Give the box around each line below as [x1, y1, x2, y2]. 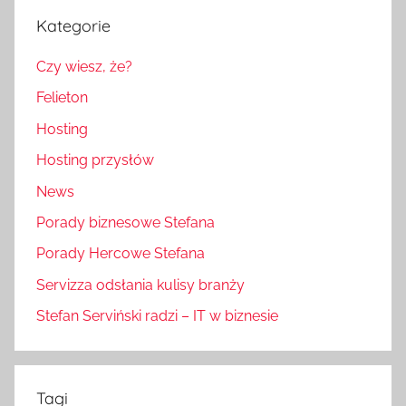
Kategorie [36, 14, 111, 36]
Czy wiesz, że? [36, 58, 132, 76]
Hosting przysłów [36, 151, 154, 169]
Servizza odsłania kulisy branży [36, 275, 245, 294]
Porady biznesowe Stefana [36, 213, 215, 231]
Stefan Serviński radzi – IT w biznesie [36, 307, 278, 325]
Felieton [36, 89, 88, 107]
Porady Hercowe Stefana [36, 245, 205, 263]
